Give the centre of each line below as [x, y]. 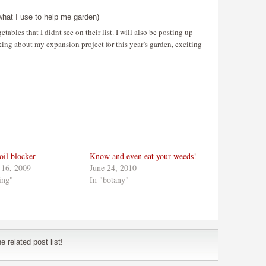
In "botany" [110, 180]
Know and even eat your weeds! [143, 156]
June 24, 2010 [113, 168]
